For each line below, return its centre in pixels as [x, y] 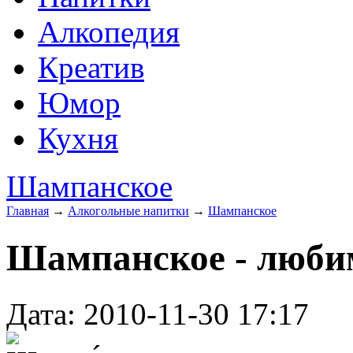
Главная [28, 211]
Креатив [91, 67]
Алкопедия [109, 32]
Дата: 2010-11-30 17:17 [158, 314]
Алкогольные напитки [128, 211]
